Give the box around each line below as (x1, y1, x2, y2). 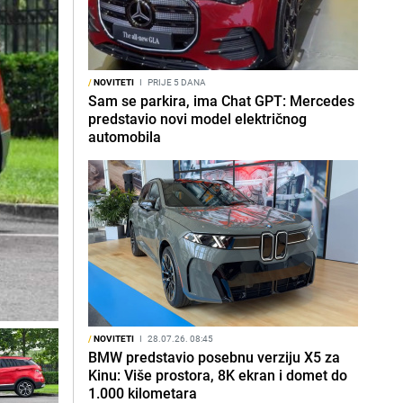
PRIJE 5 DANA (146, 76, 206, 88)
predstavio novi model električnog (88, 109, 307, 129)
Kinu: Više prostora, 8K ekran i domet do (88, 365, 347, 385)
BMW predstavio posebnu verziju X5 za (88, 347, 340, 367)
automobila (88, 127, 161, 147)
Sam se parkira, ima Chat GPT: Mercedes (88, 91, 354, 111)
